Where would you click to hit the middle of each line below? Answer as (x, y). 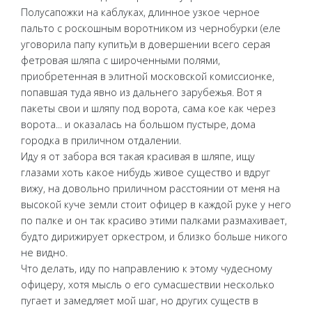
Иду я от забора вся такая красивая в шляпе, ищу (138, 157)
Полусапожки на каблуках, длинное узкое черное (140, 13)
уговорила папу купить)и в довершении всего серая (146, 45)
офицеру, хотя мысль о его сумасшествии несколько (148, 285)
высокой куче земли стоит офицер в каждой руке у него (156, 205)
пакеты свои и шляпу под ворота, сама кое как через (148, 109)
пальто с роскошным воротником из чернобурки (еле (151, 29)
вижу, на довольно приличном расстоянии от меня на (150, 189)
